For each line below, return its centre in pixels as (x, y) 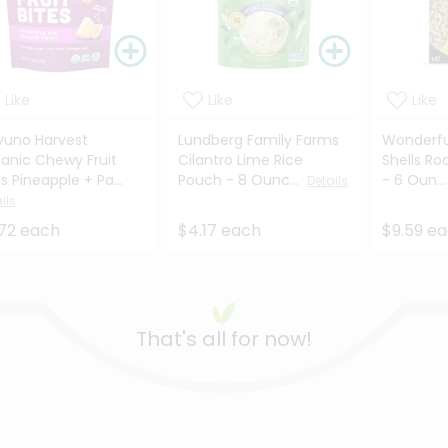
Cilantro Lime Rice (241, 160)
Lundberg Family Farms (259, 140)
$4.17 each (220, 231)
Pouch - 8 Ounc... (243, 180)
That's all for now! (224, 339)
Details (328, 181)
